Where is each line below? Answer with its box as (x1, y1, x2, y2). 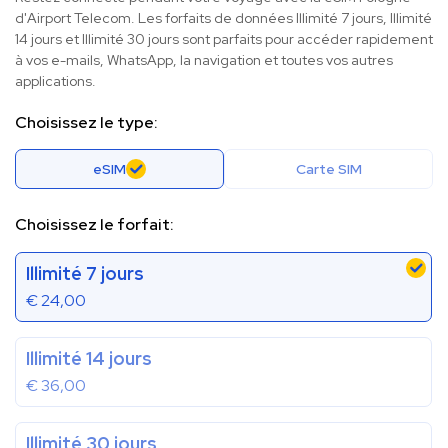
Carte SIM (295, 160, 362, 179)
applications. (15, 72, 96, 91)
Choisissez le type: (15, 112, 158, 134)
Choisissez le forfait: (15, 214, 174, 236)
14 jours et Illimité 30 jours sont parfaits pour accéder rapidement (15, 30, 433, 49)
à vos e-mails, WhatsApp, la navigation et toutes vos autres (15, 51, 393, 70)
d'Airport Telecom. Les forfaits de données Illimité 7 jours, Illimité (15, 9, 432, 28)
